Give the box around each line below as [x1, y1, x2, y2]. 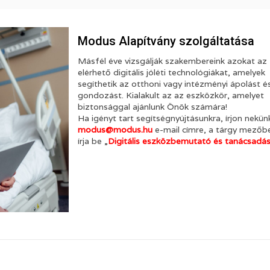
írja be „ [78, 136, 108, 146]
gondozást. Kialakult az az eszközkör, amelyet [78, 90, 264, 101]
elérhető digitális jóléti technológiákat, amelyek [78, 67, 265, 78]
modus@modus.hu [78, 124, 152, 135]
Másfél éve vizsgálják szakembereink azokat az [78, 55, 267, 66]
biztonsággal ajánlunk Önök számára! [78, 101, 227, 112]
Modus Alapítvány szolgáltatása [78, 34, 254, 48]
